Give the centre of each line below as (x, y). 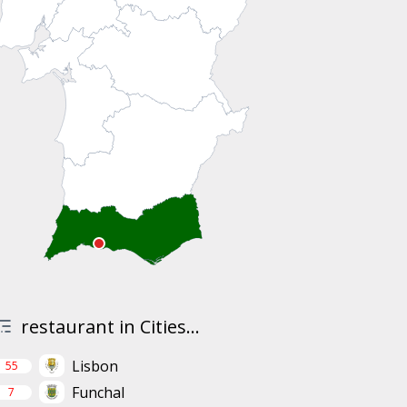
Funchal (98, 392)
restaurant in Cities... (110, 326)
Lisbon (94, 366)
